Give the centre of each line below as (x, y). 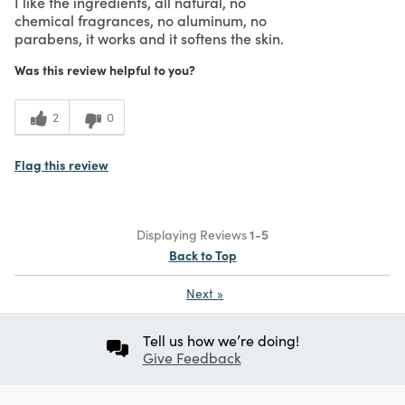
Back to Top (202, 254)
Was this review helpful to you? (105, 69)
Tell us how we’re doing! (221, 340)
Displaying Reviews (193, 234)
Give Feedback (192, 357)
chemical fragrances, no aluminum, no (141, 19)
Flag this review (61, 164)
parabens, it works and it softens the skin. (149, 38)
